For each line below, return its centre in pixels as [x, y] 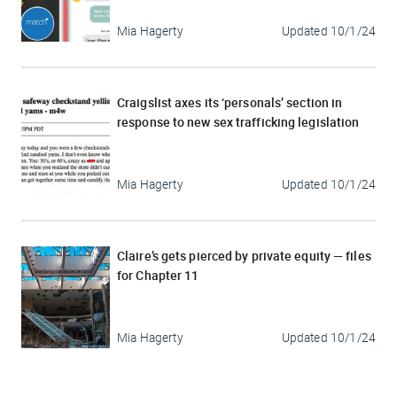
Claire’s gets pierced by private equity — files [244, 255]
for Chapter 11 [158, 275]
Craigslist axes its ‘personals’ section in [230, 102]
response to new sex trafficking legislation [238, 121]
